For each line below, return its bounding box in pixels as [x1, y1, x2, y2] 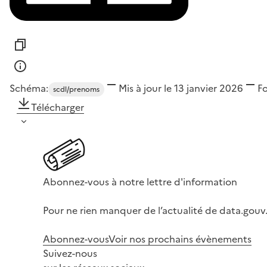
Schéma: [10, 80, 48, 95]
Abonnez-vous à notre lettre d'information [43, 174, 237, 189]
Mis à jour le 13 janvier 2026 [119, 80, 243, 95]
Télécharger [31, 100, 84, 114]
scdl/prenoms [53, 83, 100, 95]
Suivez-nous [43, 246, 97, 260]
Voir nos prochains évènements [108, 231, 252, 246]
